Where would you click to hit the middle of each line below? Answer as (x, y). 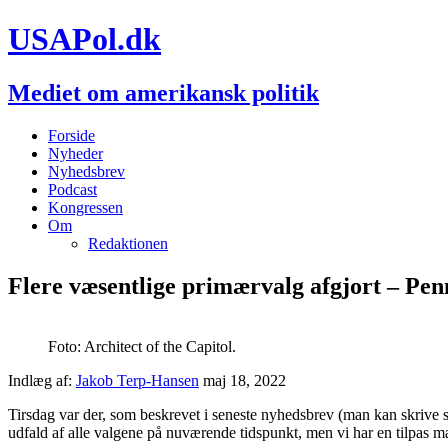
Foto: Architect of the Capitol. (142, 346)
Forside (71, 135)
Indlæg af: (42, 380)
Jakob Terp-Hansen (137, 380)
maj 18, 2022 (244, 380)
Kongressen (85, 207)
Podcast (72, 189)
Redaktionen (128, 243)
